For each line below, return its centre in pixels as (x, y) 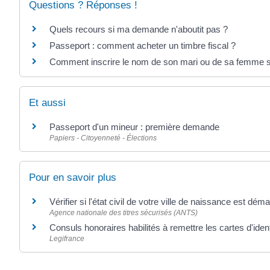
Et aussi (47, 102)
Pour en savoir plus (73, 177)
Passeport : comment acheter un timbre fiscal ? (143, 45)
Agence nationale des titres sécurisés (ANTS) (124, 213)
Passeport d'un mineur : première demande (134, 127)
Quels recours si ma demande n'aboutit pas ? (139, 29)
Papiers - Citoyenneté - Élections (103, 138)
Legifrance (67, 239)
